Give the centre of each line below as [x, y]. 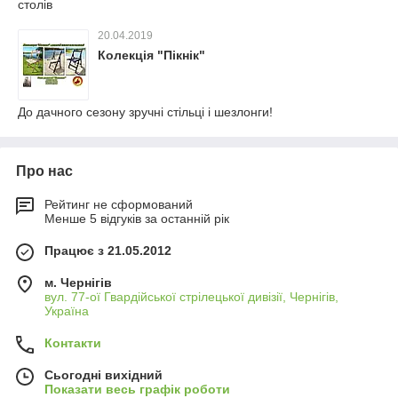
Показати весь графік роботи [137, 389]
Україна [67, 311]
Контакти [73, 343]
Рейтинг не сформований [119, 204]
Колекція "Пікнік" [151, 55]
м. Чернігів [78, 283]
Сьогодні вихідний [103, 375]
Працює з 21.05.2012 [108, 251]
